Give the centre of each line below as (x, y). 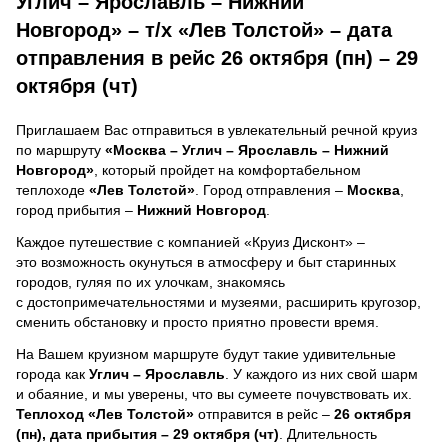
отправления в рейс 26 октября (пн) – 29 (217, 57)
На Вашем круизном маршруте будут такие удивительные (206, 353)
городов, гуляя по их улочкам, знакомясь (150, 281)
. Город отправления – (271, 189)
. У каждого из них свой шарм (321, 373)
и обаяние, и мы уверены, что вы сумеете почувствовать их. (214, 393)
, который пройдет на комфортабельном (229, 169)
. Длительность (328, 433)
